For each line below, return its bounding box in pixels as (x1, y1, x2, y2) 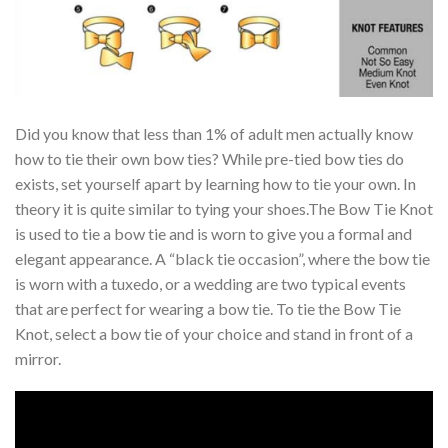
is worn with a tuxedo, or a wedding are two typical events (15, 273, 406, 293)
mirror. (15, 348, 61, 368)
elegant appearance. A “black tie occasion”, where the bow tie (15, 248, 430, 268)
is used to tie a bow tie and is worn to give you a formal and (15, 223, 412, 243)
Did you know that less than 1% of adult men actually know (15, 123, 413, 143)
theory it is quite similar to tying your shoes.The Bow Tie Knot (15, 198, 433, 218)
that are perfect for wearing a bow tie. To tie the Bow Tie (15, 298, 401, 318)
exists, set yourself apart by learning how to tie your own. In (15, 173, 416, 193)
